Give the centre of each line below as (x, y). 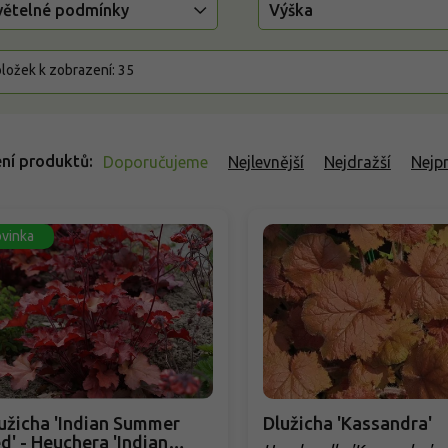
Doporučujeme (155, 162)
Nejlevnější (266, 162)
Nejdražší (357, 162)
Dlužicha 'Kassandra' (347, 423)
